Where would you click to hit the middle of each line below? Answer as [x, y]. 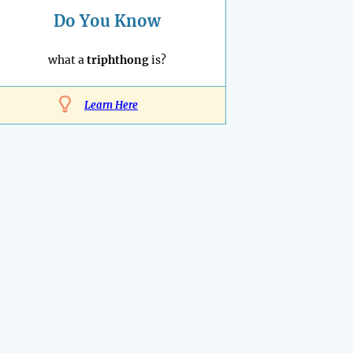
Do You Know [107, 21]
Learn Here [111, 105]
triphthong [118, 60]
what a [67, 60]
